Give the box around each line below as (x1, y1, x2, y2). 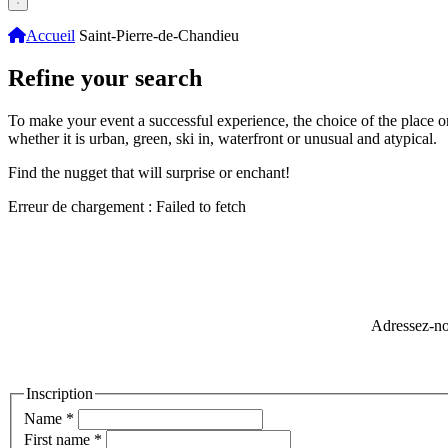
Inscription (26, 385, 93, 403)
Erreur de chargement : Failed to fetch (8, 198, 246, 216)
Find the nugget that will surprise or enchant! (8, 164, 290, 182)
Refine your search (8, 65, 202, 92)
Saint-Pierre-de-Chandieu (79, 27, 239, 45)
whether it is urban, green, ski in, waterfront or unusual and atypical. (8, 130, 437, 148)
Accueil (26, 27, 75, 45)
